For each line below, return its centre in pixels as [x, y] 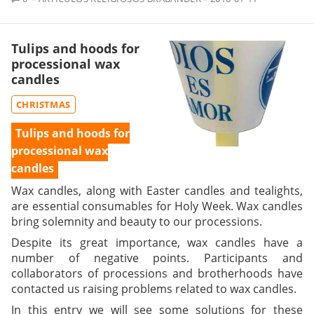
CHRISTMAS [43, 104]
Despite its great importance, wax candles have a [157, 242]
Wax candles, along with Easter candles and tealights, [157, 190]
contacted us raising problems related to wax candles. [154, 288]
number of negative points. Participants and [157, 258]
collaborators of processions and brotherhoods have [157, 273]
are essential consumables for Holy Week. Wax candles [157, 206]
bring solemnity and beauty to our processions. [137, 221]
